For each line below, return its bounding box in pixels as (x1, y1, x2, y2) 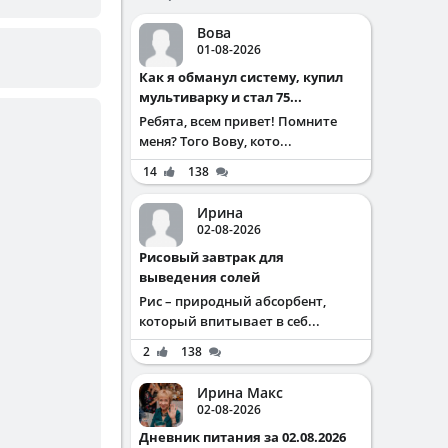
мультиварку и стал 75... (139, 88, 302, 106)
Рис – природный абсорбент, (139, 292, 326, 310)
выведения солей (139, 268, 260, 286)
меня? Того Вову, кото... (139, 132, 292, 150)
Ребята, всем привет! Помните (139, 112, 337, 130)
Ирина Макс (197, 383, 283, 402)
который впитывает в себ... (139, 312, 320, 330)
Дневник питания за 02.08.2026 (149, 428, 346, 446)
